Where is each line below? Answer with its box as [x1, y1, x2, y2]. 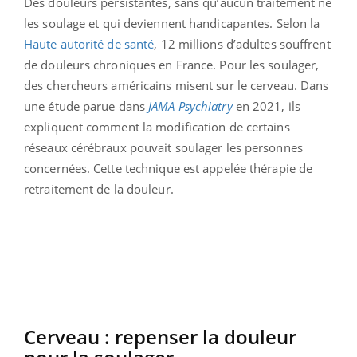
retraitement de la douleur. [24, 181, 174, 198]
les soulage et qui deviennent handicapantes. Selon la [24, 15, 320, 32]
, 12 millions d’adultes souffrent [154, 36, 331, 53]
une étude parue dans [24, 98, 149, 115]
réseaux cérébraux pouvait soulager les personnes [24, 139, 303, 156]
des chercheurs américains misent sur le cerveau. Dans [24, 77, 329, 94]
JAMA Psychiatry [148, 98, 236, 115]
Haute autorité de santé [24, 36, 155, 53]
